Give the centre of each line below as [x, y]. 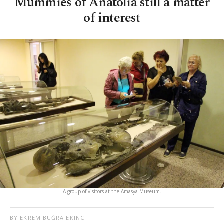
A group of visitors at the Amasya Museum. [112, 191]
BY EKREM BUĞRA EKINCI [48, 218]
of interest [112, 18]
